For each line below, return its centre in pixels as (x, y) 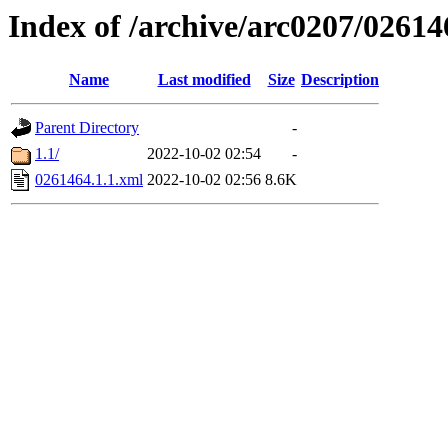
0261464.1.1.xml (89, 180)
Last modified (204, 80)
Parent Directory (87, 128)
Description (340, 80)
